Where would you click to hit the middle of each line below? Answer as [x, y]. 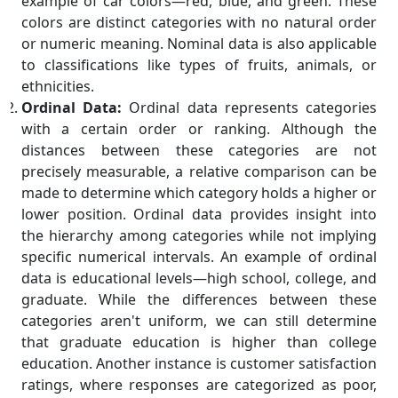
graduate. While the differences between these [199, 300]
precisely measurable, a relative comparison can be [199, 172]
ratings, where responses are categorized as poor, [199, 385]
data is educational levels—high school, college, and [199, 279]
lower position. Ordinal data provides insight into [199, 215]
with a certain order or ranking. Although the [199, 129]
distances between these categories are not [199, 151]
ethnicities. [58, 87]
